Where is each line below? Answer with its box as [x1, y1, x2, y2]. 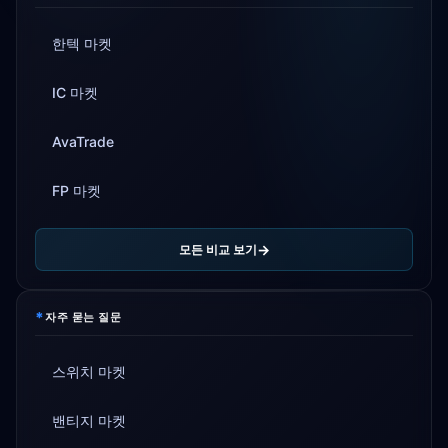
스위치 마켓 [52, 363, 126, 380]
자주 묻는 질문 [44, 310, 122, 324]
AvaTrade [52, 133, 114, 150]
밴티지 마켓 [52, 412, 126, 429]
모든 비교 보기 [178, 241, 257, 257]
